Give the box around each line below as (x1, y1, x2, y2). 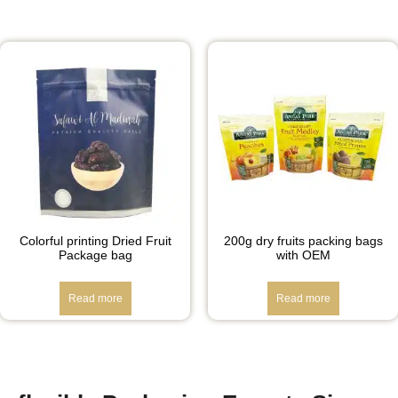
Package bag (58, 247, 132, 262)
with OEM (275, 247, 330, 262)
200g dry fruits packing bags (223, 233, 383, 248)
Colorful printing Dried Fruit (19, 233, 171, 248)
